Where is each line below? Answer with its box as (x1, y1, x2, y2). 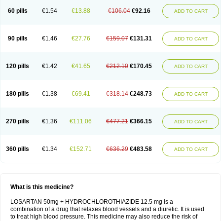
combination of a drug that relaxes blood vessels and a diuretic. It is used (10, 206, 204, 213)
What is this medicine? (10, 184, 74, 190)
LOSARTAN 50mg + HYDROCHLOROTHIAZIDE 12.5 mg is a (10, 198, 173, 205)
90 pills (7, 35, 28, 42)
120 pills (6, 63, 29, 70)
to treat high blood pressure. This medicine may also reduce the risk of (10, 213, 197, 220)
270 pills (6, 118, 29, 125)
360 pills (6, 146, 29, 152)
